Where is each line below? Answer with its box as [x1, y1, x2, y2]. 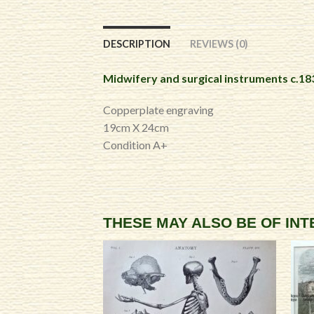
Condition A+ [103, 138, 168, 151]
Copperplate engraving [103, 103, 214, 116]
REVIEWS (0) [190, 38, 248, 50]
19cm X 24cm [103, 121, 169, 134]
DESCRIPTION [103, 38, 170, 50]
